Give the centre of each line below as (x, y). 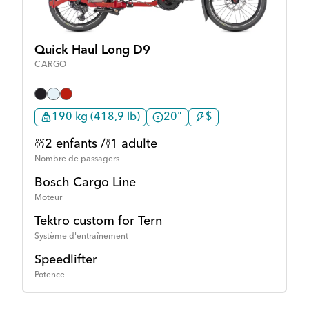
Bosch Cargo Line (85, 183)
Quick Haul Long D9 (92, 51)
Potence (50, 276)
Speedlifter (66, 260)
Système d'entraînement (81, 237)
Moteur (48, 198)
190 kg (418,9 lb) (96, 118)
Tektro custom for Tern (98, 222)
